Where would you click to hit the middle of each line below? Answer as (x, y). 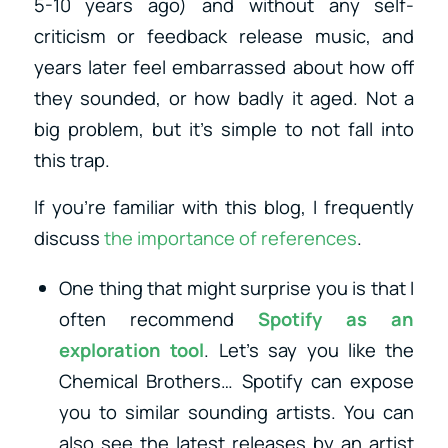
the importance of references (230, 237)
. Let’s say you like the (309, 349)
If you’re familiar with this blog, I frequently (224, 206)
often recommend (158, 318)
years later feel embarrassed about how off (224, 67)
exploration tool (131, 349)
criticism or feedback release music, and (224, 36)
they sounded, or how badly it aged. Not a (224, 98)
